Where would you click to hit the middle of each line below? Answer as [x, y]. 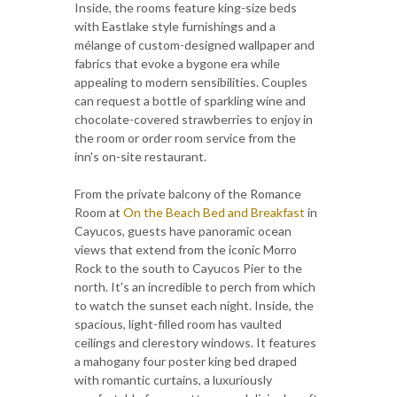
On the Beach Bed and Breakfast [214, 213]
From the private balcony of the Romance [188, 194]
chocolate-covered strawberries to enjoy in [194, 120]
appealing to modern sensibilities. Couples [191, 82]
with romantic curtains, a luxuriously [173, 380]
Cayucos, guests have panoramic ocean [183, 231]
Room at [99, 213]
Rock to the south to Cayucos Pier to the [188, 269]
